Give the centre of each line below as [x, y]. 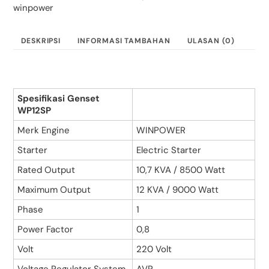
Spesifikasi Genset [59, 99]
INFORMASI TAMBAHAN [124, 41]
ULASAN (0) [211, 41]
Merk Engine [44, 131]
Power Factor [46, 230]
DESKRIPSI [41, 41]
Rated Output [47, 170]
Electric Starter [169, 150]
